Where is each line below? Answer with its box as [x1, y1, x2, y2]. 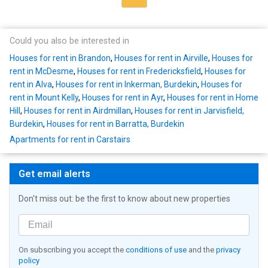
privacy [216, 245, 240, 254]
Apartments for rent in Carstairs [10, 134, 130, 144]
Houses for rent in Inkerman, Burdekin [56, 79, 197, 89]
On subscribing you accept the [19, 245, 126, 254]
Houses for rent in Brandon [10, 53, 111, 63]
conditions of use [126, 245, 187, 254]
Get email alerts [19, 167, 90, 179]
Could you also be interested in [10, 35, 129, 46]
